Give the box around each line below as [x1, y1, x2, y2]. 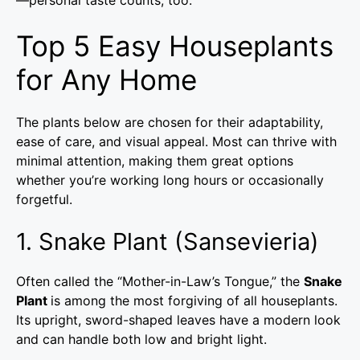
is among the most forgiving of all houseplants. [51, 292, 337, 309]
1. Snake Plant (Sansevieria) [16, 227, 319, 256]
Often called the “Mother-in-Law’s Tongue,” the [16, 272, 304, 289]
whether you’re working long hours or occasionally [16, 171, 324, 188]
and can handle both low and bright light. [16, 330, 267, 347]
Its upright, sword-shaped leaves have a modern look [16, 311, 341, 328]
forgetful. [16, 190, 72, 207]
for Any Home [16, 62, 197, 96]
